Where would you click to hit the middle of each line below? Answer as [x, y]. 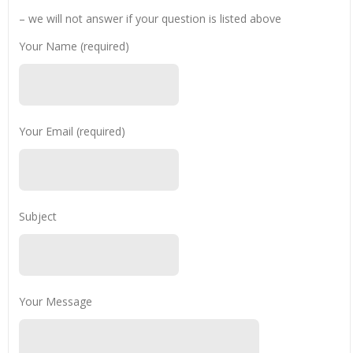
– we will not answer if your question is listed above [150, 19]
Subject [37, 217]
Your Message [55, 302]
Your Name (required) [74, 46]
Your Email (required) [72, 132]
